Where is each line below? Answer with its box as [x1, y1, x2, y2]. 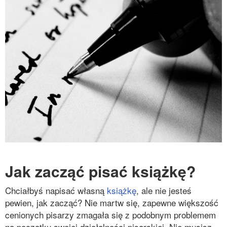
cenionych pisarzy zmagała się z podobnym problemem [5, 208, 216, 221]
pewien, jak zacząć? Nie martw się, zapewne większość [5, 196, 218, 209]
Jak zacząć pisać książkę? [5, 160, 196, 182]
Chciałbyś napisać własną [5, 184, 107, 197]
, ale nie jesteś [136, 184, 192, 197]
